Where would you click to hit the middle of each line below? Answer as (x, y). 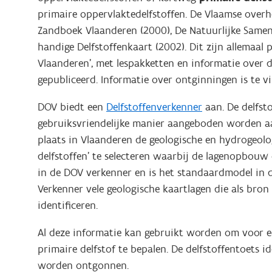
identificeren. (68, 206)
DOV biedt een (72, 107)
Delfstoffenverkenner (154, 107)
